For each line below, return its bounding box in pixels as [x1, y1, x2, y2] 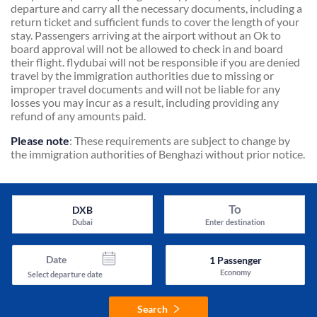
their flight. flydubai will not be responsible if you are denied [11, 54, 300, 69]
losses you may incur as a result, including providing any [11, 95, 279, 109]
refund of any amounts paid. [11, 108, 146, 122]
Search [137, 302, 168, 315]
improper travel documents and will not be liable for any [11, 81, 280, 96]
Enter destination [204, 217, 265, 226]
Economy [219, 267, 251, 277]
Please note [11, 133, 69, 147]
